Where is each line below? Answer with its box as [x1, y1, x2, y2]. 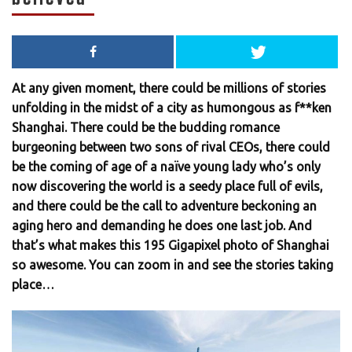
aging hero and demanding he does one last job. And [12, 218, 312, 233]
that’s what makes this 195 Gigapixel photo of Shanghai [12, 238, 329, 253]
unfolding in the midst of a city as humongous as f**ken [12, 101, 332, 115]
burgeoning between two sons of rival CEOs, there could [12, 140, 330, 155]
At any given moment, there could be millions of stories [12, 81, 326, 96]
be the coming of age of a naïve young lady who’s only [12, 159, 321, 174]
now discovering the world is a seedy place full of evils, [12, 179, 323, 194]
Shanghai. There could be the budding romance [12, 120, 280, 135]
